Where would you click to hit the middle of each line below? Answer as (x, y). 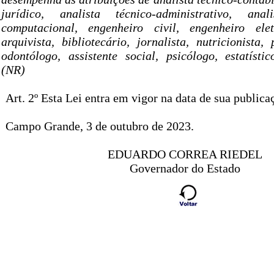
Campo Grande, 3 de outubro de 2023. (99, 126)
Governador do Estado (185, 168)
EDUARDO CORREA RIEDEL (185, 154)
